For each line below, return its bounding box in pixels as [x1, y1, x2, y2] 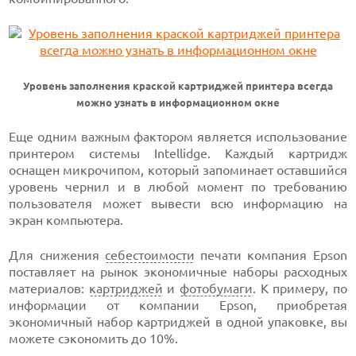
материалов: [9, 281, 89, 296]
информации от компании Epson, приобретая [9, 298, 347, 312]
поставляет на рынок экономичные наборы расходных [9, 265, 347, 279]
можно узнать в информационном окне [76, 97, 280, 109]
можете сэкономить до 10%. [9, 331, 179, 346]
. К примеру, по [253, 281, 347, 296]
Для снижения [9, 248, 105, 262]
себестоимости [104, 248, 195, 262]
